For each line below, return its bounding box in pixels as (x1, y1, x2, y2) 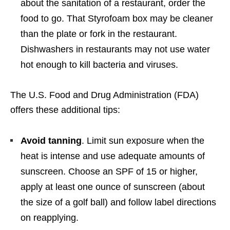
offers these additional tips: (10, 105, 120, 116)
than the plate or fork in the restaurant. (21, 29, 177, 40)
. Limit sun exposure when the (82, 136, 204, 146)
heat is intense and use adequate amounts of (21, 151, 205, 162)
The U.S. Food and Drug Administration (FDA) (10, 90, 199, 101)
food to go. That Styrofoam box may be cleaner (21, 13, 213, 24)
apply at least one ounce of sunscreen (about (21, 182, 205, 193)
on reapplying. (21, 213, 79, 223)
